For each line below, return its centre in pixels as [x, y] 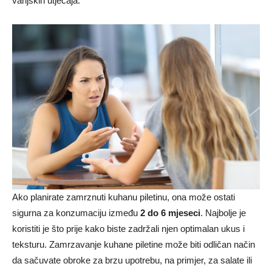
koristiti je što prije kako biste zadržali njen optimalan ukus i [128, 229]
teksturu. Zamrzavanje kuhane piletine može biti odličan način [134, 245]
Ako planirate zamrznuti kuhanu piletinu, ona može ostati [124, 197]
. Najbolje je [223, 213]
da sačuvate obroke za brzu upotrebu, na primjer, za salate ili [132, 260]
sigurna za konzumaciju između [76, 213]
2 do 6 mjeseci [170, 213]
